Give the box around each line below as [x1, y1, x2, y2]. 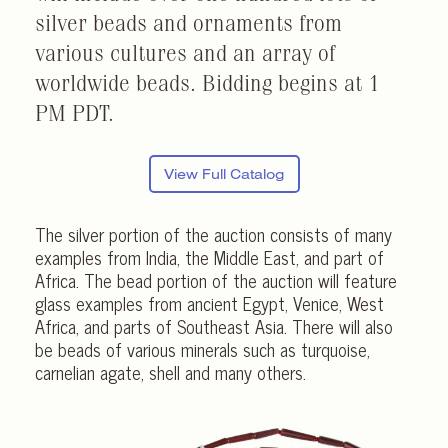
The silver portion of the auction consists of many [35, 218, 392, 249]
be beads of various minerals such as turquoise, [35, 333, 370, 364]
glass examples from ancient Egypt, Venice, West [35, 287, 384, 318]
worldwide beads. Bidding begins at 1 [35, 75, 380, 98]
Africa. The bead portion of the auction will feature [35, 264, 397, 295]
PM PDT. [35, 105, 114, 128]
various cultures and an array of [35, 45, 335, 68]
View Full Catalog [164, 164, 284, 183]
